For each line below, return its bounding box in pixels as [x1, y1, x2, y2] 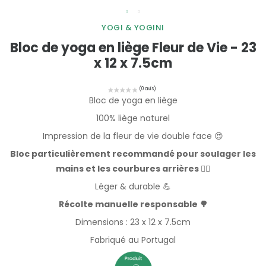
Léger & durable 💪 [95, 180, 171, 193]
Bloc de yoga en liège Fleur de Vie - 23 [9, 39, 256, 57]
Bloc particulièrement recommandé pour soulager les [10, 148, 256, 160]
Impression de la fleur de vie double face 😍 [43, 130, 223, 142]
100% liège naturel [96, 112, 170, 125]
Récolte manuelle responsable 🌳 [58, 198, 208, 211]
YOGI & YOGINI [102, 22, 164, 33]
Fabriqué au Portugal [90, 234, 176, 246]
